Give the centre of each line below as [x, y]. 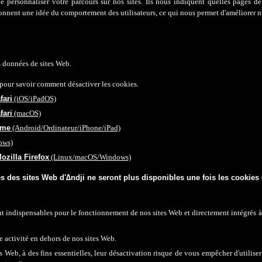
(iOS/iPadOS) [34, 99]
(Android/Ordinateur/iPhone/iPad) [65, 128]
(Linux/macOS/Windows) [90, 157]
